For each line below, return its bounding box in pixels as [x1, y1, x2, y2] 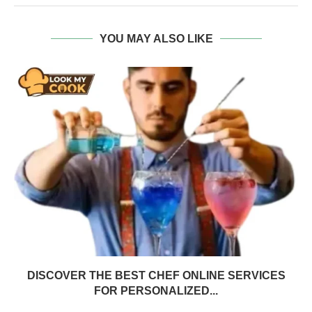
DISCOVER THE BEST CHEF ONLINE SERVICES [26, 270, 286, 282]
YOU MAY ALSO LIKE [99, 33, 213, 45]
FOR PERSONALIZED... [94, 285, 218, 297]
